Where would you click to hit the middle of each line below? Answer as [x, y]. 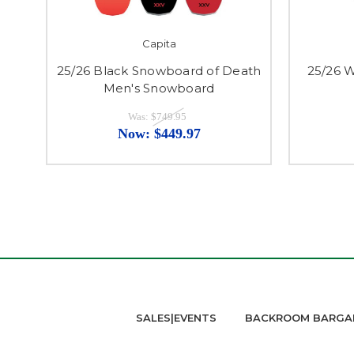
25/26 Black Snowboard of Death [159, 71]
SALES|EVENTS [176, 318]
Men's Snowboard [159, 88]
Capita [159, 44]
